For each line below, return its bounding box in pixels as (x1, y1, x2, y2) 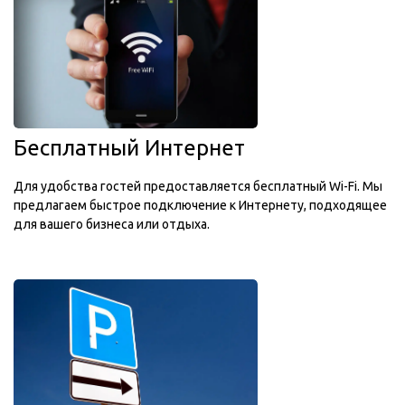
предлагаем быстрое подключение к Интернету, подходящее (14, 198, 387, 212)
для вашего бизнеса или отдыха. (14, 217, 210, 231)
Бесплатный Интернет (14, 136, 245, 160)
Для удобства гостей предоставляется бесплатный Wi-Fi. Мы (14, 179, 382, 193)
